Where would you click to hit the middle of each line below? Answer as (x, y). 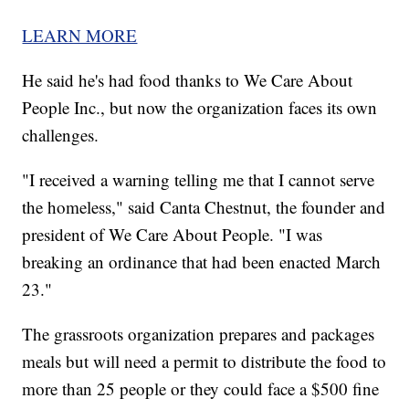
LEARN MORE (80, 36)
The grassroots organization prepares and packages (199, 334)
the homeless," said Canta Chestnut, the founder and (204, 207)
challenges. (61, 135)
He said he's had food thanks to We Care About (188, 80)
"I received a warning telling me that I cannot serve (199, 180)
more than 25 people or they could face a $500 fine (201, 389)
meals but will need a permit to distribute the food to (204, 362)
